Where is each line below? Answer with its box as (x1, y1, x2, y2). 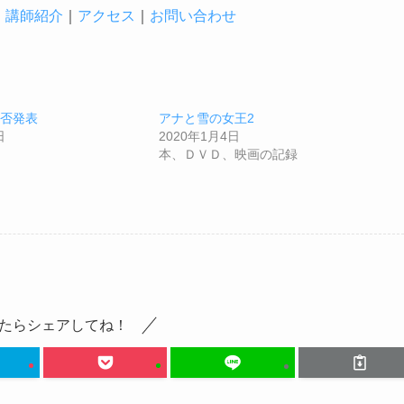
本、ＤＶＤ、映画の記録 (158, 147, 298, 161)
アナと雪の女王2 (158, 111, 254, 125)
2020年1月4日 (158, 129, 240, 143)
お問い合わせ (150, 8, 236, 23)
